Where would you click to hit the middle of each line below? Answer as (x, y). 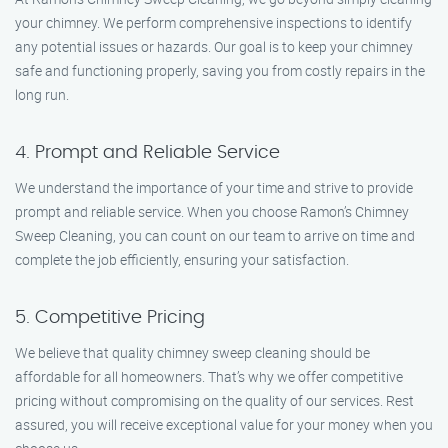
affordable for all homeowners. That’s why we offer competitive (209, 376)
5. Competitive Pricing (110, 318)
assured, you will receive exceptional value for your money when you (224, 424)
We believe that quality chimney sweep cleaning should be (192, 352)
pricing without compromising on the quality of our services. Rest (214, 400)
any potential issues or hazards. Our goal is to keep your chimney (214, 46)
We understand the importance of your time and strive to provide (214, 187)
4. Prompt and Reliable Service (147, 153)
